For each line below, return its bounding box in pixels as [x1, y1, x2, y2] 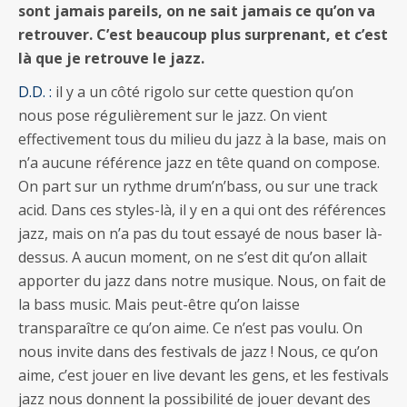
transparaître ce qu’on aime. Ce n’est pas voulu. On [18, 317, 362, 338]
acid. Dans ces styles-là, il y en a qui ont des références [18, 199, 386, 220]
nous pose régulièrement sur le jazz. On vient [18, 104, 327, 125]
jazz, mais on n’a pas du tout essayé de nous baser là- [18, 223, 382, 243]
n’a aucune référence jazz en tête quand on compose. [18, 152, 380, 173]
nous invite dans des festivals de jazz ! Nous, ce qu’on [18, 341, 378, 362]
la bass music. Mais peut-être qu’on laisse [18, 293, 300, 314]
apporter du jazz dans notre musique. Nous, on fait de [18, 270, 386, 291]
